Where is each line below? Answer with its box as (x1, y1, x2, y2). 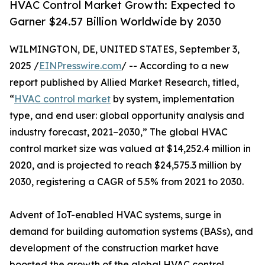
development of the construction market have (9, 242, 219, 254)
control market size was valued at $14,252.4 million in (9, 143, 251, 155)
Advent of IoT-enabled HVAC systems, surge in (9, 209, 221, 221)
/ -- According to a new (121, 60, 229, 72)
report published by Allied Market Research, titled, (9, 76, 239, 89)
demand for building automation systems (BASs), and (9, 225, 253, 238)
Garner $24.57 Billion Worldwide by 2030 (9, 15, 221, 28)
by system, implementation (111, 93, 234, 105)
